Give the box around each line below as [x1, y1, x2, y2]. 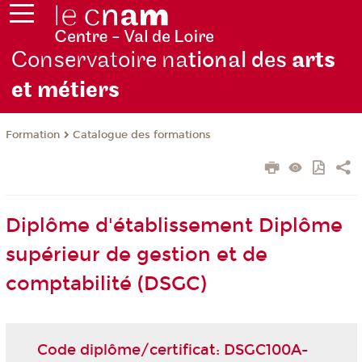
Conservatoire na [11, 46, 189, 75]
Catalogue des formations [72, 128, 211, 142]
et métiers [11, 76, 120, 105]
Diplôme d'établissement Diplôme [5, 214, 343, 238]
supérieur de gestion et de [5, 243, 267, 267]
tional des [188, 46, 293, 75]
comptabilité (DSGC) [5, 272, 207, 296]
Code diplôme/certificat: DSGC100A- [36, 340, 309, 359]
